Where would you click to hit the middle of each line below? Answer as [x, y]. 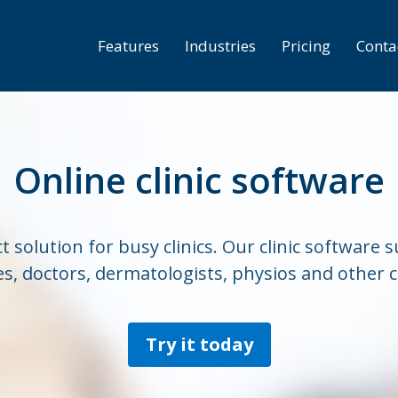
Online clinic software [199, 180]
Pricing [306, 46]
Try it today [199, 344]
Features [128, 46]
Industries [220, 46]
